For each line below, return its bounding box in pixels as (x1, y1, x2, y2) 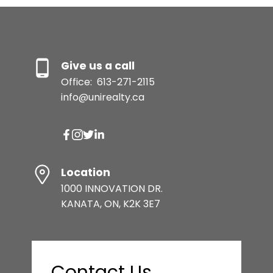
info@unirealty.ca (60, 90, 144, 104)
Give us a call (60, 58, 135, 73)
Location (60, 165, 110, 180)
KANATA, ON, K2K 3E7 (60, 196, 160, 211)
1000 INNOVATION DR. (60, 181, 163, 196)
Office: (60, 74, 94, 89)
